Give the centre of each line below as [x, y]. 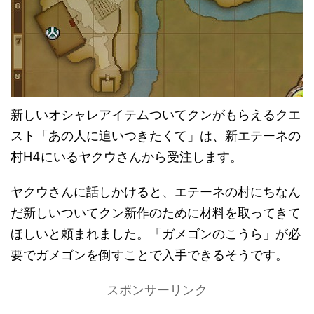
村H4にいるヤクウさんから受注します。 [127, 156]
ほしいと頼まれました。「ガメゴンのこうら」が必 [156, 233]
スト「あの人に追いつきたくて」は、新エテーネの [156, 135]
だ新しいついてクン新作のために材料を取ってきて [156, 212]
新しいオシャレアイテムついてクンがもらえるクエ [156, 114]
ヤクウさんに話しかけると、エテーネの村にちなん [156, 191]
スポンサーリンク [157, 289]
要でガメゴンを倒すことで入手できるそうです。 [149, 254]
